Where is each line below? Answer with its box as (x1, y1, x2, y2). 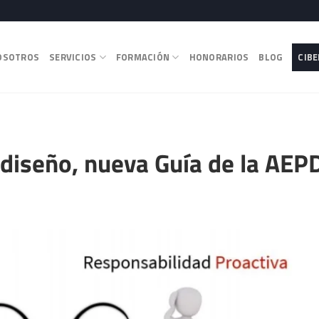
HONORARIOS (189, 50, 249, 64)
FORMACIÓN (115, 50, 170, 64)
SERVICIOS (49, 50, 97, 64)
